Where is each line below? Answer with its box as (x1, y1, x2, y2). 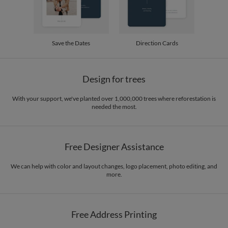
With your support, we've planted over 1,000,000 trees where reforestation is (12, 94, 216, 102)
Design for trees (82, 73, 146, 84)
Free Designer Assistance (64, 140, 164, 152)
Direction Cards (135, 39, 178, 47)
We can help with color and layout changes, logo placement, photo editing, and (11, 162, 217, 170)
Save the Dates (52, 39, 91, 47)
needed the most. (91, 102, 137, 110)
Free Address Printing (71, 208, 157, 220)
